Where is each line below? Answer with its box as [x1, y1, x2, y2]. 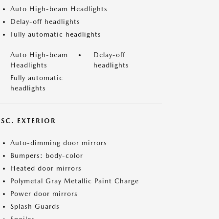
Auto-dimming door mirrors [10, 139, 107, 147]
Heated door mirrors [10, 164, 82, 172]
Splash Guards [10, 202, 60, 210]
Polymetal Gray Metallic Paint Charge [10, 177, 139, 185]
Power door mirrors [10, 190, 78, 197]
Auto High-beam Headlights [10, 5, 108, 13]
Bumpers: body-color [10, 152, 83, 159]
